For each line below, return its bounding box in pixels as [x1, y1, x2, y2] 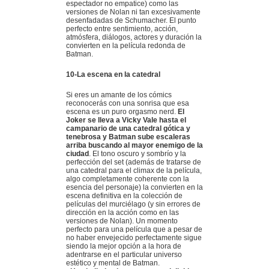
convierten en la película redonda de [66, 41, 186, 50]
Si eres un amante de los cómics [66, 90, 172, 99]
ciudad [66, 149, 89, 158]
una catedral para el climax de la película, [66, 166, 202, 175]
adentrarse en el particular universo [66, 250, 182, 259]
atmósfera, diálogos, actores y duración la [66, 32, 202, 41]
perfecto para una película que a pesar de [66, 225, 202, 234]
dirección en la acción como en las [66, 208, 179, 217]
